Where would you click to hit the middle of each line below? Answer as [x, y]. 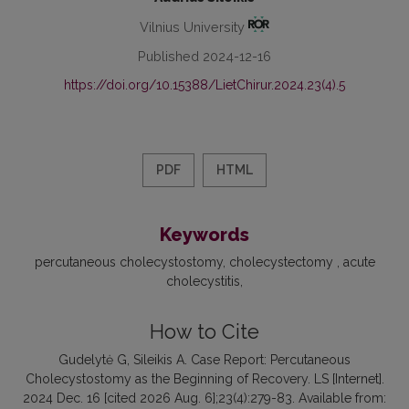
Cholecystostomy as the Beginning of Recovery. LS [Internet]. [204, 378]
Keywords [204, 234]
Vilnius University [194, 26]
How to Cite [204, 331]
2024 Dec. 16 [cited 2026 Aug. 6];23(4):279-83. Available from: [204, 398]
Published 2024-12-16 [204, 56]
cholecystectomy [283, 262]
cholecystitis [203, 281]
